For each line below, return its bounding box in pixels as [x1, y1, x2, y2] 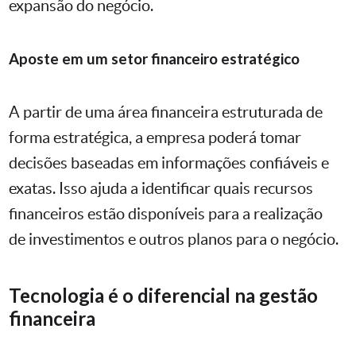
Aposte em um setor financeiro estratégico [9, 50, 300, 68]
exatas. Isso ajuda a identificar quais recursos [9, 180, 313, 198]
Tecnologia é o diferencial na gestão [9, 284, 318, 308]
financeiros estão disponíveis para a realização [9, 205, 323, 223]
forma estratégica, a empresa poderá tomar [9, 129, 301, 147]
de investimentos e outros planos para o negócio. [9, 230, 339, 249]
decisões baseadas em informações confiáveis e [9, 154, 329, 172]
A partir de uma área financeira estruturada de [9, 103, 323, 122]
